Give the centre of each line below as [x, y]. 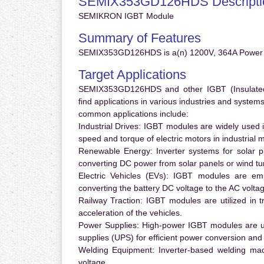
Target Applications [132, 75]
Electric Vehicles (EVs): [123, 176]
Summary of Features [139, 38]
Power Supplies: [108, 225]
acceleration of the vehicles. [130, 213]
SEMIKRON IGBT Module [126, 16]
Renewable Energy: [115, 151]
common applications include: [133, 114]
